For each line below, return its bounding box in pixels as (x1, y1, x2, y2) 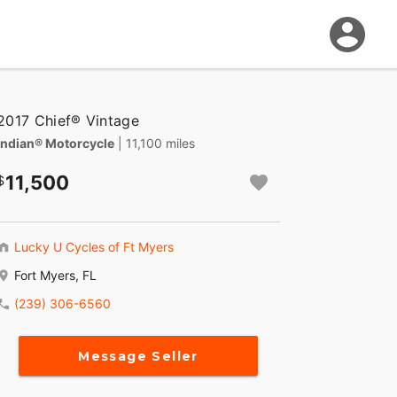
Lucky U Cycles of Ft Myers (14, 239, 174, 255)
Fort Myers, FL (14, 268, 97, 284)
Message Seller (78, 347, 198, 364)
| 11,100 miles (118, 136, 195, 152)
